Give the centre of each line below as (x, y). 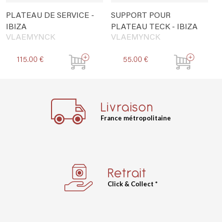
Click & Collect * (133, 184)
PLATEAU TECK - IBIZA (154, 27)
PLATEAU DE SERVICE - (50, 16)
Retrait (127, 174)
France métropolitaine (136, 118)
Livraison (127, 107)
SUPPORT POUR (141, 16)
